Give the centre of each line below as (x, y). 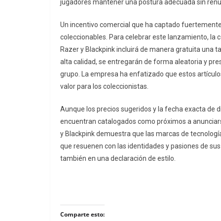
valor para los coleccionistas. (104, 87)
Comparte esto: (82, 215)
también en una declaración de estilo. (118, 159)
